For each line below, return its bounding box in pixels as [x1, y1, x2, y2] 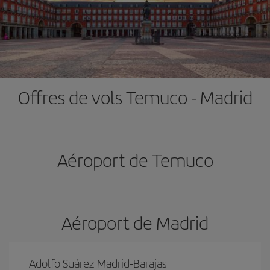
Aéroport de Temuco [57, 147, 213, 172]
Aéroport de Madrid [61, 210, 209, 235]
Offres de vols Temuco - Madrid [17, 84, 253, 110]
